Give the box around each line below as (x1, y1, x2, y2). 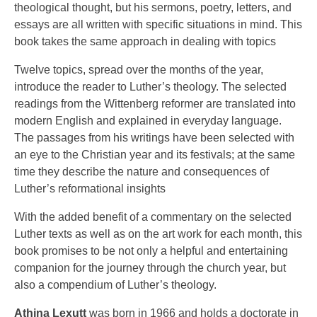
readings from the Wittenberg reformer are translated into (14, 98, 296, 110)
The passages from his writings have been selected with (14, 132, 294, 144)
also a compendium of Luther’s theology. (14, 279, 217, 291)
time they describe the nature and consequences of (14, 166, 269, 178)
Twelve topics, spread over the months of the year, (14, 64, 263, 76)
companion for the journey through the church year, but (14, 262, 286, 274)
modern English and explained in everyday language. (14, 115, 282, 127)
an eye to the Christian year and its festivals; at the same (14, 149, 295, 161)
